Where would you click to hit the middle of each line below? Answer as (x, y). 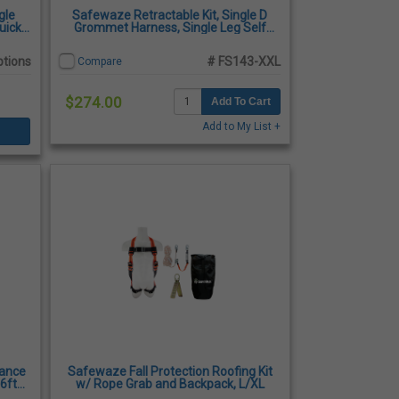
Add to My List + (241, 126)
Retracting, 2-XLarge (170, 40)
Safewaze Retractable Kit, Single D (170, 15)
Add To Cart (240, 101)
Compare (99, 61)
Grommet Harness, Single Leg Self (170, 27)
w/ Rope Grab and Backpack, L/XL (170, 383)
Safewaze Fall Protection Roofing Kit (170, 371)
